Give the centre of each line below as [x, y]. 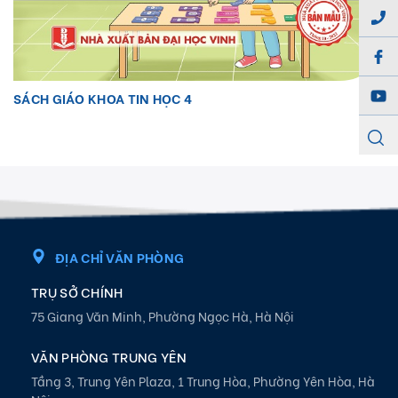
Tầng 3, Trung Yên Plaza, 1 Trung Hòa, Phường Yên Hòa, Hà [203, 380]
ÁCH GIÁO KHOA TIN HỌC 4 [107, 97]
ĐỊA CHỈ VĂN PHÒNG [120, 256]
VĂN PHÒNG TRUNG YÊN [109, 356]
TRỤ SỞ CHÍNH [77, 291]
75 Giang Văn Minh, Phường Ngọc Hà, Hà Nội [163, 315]
